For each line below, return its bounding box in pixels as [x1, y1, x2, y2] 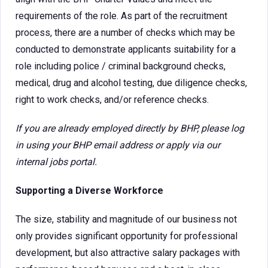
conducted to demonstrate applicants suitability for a [16, 44, 236, 55]
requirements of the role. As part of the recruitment [16, 10, 227, 22]
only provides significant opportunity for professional [16, 230, 237, 242]
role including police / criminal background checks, [16, 60, 226, 72]
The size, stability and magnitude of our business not [16, 214, 237, 225]
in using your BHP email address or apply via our [16, 139, 220, 151]
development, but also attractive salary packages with [16, 247, 240, 258]
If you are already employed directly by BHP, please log [16, 123, 244, 134]
